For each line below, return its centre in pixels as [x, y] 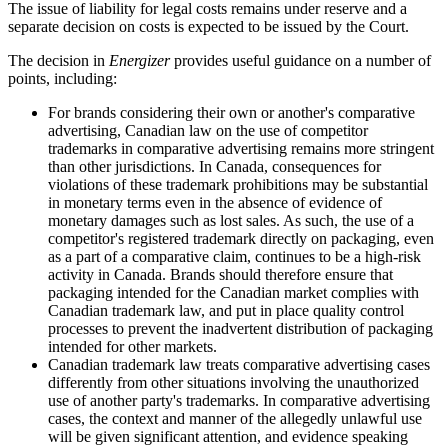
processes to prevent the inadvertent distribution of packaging [240, 329]
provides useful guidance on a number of [302, 61]
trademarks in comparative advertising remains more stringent [241, 149]
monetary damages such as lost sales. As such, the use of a [231, 221]
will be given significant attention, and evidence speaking [228, 437]
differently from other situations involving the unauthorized [233, 383]
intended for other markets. [132, 347]
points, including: [62, 79]
